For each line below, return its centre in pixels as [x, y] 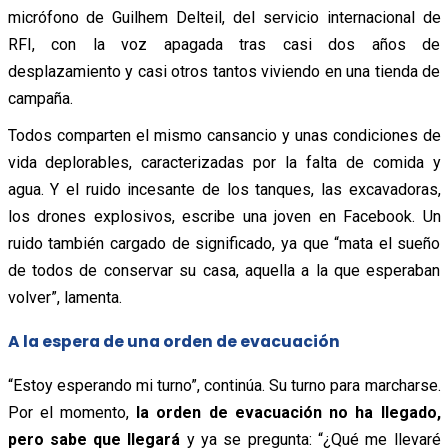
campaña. [40, 98]
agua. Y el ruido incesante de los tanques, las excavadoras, [224, 189]
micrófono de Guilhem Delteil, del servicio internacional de [224, 17]
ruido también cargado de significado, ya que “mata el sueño [224, 243]
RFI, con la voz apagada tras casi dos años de [224, 44]
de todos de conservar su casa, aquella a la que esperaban [224, 270]
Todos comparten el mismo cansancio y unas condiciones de [224, 135]
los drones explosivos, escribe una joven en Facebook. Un [224, 216]
